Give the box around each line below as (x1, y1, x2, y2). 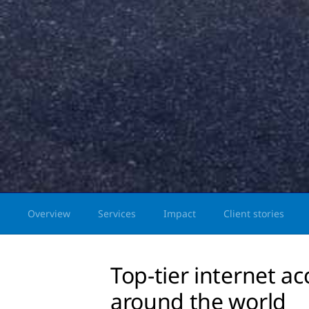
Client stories (223, 207, 284, 220)
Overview (28, 207, 70, 220)
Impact (163, 207, 196, 220)
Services (98, 207, 136, 220)
